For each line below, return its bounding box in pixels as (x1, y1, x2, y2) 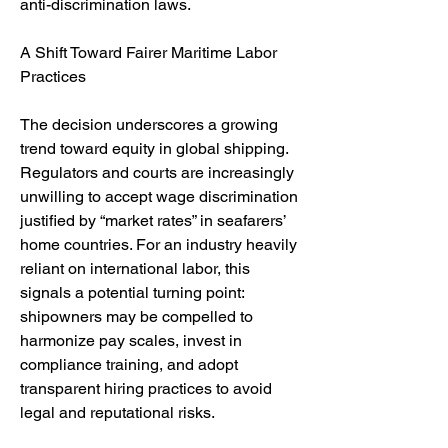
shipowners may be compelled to (20, 307, 253, 326)
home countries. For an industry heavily (20, 235, 297, 254)
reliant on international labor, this (20, 259, 250, 278)
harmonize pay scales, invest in (20, 331, 242, 350)
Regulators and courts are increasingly (20, 163, 294, 182)
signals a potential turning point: (20, 283, 244, 302)
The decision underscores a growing (20, 115, 278, 134)
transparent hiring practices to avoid (20, 379, 272, 398)
